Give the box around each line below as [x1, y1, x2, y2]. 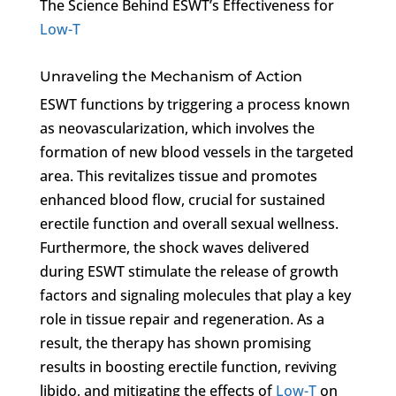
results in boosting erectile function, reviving [39, 356, 337, 377]
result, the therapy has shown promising [39, 332, 311, 353]
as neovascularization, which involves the [39, 118, 315, 138]
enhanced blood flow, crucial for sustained [39, 189, 325, 209]
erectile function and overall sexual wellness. [39, 213, 339, 233]
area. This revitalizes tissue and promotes [39, 165, 317, 186]
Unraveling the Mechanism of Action [39, 67, 302, 85]
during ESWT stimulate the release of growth [39, 261, 339, 281]
